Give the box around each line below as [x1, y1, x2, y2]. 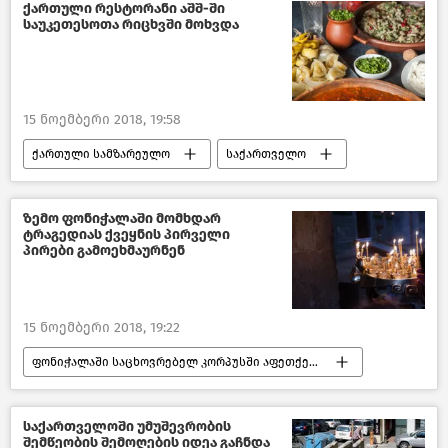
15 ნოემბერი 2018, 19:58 [23, 110, 181, 128]
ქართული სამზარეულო [32, 146, 170, 161]
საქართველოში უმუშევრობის [23, 417, 231, 435]
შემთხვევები [32, 384, 112, 399]
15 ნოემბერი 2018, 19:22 [23, 318, 180, 336]
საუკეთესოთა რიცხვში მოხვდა [23, 16, 239, 34]
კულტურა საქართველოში [32, 176, 185, 191]
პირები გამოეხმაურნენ [23, 241, 185, 259]
